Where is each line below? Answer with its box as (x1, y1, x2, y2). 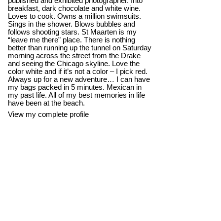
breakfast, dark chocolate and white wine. (7, 4, 141, 12)
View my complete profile (7, 110, 89, 119)
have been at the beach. (7, 99, 85, 107)
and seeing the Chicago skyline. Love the (7, 59, 140, 68)
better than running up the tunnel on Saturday (7, 43, 151, 52)
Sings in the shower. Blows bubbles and (7, 20, 135, 28)
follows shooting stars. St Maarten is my (7, 28, 137, 36)
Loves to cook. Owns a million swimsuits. (7, 12, 141, 20)
